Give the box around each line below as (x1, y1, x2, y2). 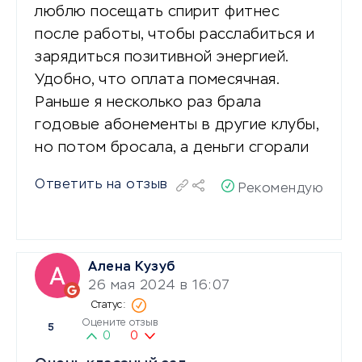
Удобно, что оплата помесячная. (35, 72, 279, 87)
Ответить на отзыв (35, 178, 168, 192)
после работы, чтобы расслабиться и (35, 27, 314, 42)
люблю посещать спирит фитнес (35, 4, 280, 19)
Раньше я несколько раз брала (35, 95, 261, 110)
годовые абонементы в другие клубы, (35, 117, 318, 133)
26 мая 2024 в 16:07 (88, 279, 230, 293)
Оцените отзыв (82, 318, 158, 328)
